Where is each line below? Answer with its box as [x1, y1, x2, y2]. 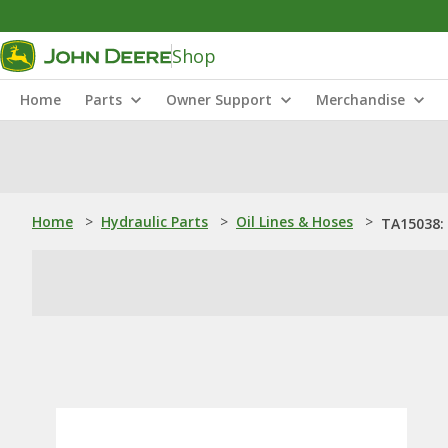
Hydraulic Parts [101, 212, 208, 231]
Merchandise [316, 90, 405, 109]
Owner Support [166, 90, 272, 109]
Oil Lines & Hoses [236, 212, 353, 231]
